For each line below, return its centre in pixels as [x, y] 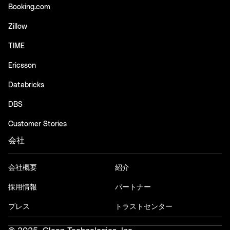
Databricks [26, 85]
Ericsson [22, 66]
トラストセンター [144, 207]
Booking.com [29, 7]
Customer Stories [37, 124]
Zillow [18, 27]
